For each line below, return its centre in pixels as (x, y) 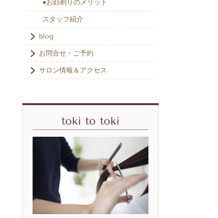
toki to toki (91, 121)
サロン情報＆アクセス (73, 71)
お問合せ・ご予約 (66, 54)
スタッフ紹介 (63, 19)
